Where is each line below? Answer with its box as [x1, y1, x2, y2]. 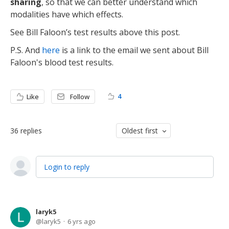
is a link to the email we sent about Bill [60, 44, 209, 56]
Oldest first [121, 126, 158, 135]
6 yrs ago [67, 217, 96, 226]
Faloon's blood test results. [10, 57, 116, 68]
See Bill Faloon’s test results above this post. [10, 27, 180, 38]
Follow [70, 92, 89, 101]
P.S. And [10, 44, 42, 56]
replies [20, 126, 42, 135]
